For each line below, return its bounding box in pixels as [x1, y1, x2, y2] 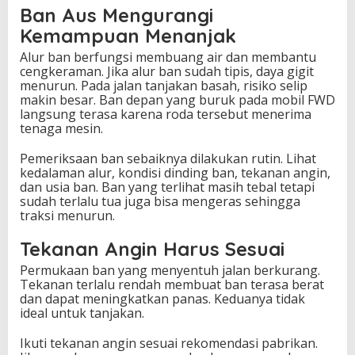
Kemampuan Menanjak [20, 24, 236, 48]
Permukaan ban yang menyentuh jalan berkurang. [20, 261, 320, 280]
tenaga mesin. [20, 120, 103, 138]
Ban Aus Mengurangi [20, 3, 213, 28]
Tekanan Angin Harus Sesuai [20, 237, 284, 261]
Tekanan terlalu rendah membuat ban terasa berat [20, 276, 324, 294]
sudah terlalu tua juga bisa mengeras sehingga [20, 193, 300, 211]
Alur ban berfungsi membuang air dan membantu [20, 48, 316, 67]
